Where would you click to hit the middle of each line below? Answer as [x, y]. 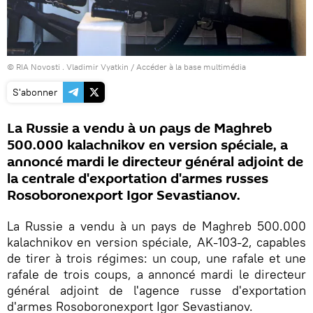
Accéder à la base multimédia [191, 66]
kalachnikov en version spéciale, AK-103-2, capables [156, 242]
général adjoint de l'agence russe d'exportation [156, 290]
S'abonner [35, 92]
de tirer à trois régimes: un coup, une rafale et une [156, 258]
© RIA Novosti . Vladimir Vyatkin [68, 66]
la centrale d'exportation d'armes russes [138, 179]
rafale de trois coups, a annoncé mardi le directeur [156, 274]
